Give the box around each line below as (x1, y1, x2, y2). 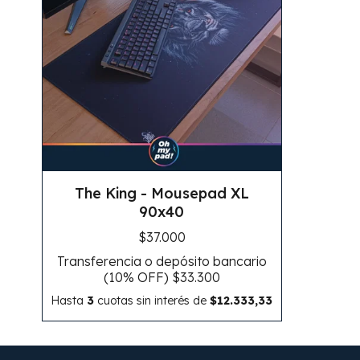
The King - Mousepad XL (74, 184, 249, 203)
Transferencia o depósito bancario (56, 253, 267, 270)
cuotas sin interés (94, 293, 194, 309)
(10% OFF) (103, 269, 172, 286)
